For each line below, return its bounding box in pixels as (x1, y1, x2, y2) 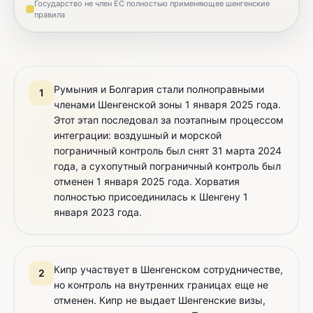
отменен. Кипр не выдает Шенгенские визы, (54, 294, 265, 307)
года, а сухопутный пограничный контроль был (54, 160, 281, 173)
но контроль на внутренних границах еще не (54, 279, 268, 291)
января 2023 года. (54, 206, 142, 219)
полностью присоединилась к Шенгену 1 (54, 191, 248, 203)
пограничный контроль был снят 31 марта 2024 (54, 145, 282, 157)
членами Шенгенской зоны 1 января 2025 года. (54, 99, 281, 111)
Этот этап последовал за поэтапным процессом (54, 114, 284, 126)
